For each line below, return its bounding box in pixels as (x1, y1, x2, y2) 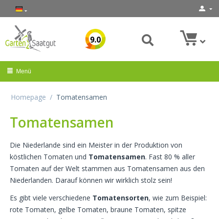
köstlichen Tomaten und (10, 152, 88, 162)
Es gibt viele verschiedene (10, 193, 92, 203)
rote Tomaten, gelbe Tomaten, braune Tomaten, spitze (10, 205, 186, 215)
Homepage (11, 92, 46, 102)
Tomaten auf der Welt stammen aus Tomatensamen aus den (10, 164, 205, 174)
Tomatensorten (92, 193, 149, 203)
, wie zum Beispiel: (149, 193, 207, 203)
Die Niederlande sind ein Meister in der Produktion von (10, 140, 182, 150)
